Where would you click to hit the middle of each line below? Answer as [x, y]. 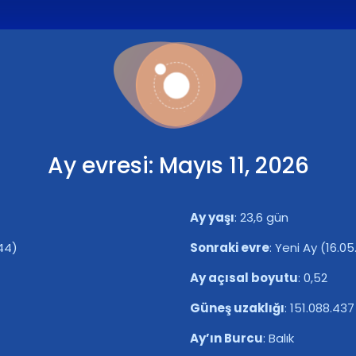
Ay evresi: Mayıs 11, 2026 [178, 166]
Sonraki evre [230, 248]
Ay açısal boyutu [244, 278]
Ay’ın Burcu [226, 338]
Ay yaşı [212, 217]
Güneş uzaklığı [237, 308]
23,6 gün [264, 217]
